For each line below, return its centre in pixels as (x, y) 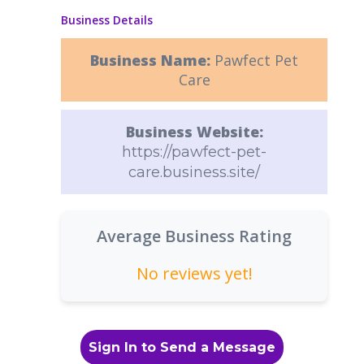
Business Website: (194, 132)
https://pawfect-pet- (194, 152)
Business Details (107, 20)
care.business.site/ (194, 172)
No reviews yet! (194, 273)
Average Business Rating (194, 236)
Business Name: (152, 60)
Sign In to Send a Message (182, 347)
